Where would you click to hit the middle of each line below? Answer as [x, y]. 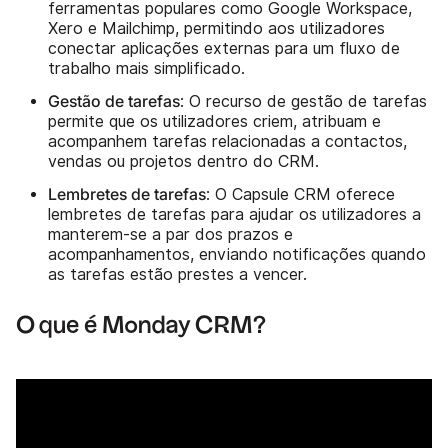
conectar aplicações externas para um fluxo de [224, 48]
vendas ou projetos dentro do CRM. [183, 161]
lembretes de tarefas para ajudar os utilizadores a [234, 214]
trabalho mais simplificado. [146, 68]
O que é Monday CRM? [141, 325]
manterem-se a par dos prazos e [170, 234]
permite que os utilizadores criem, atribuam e [214, 121]
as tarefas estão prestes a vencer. [177, 274]
